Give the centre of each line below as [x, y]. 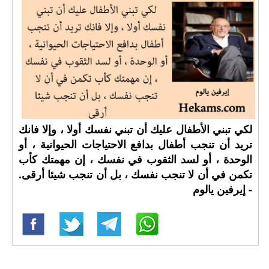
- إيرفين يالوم [222, 189]
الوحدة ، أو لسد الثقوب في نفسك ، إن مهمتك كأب [135, 159]
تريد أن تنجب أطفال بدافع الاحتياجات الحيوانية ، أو [135, 144]
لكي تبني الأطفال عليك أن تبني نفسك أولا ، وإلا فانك [135, 129]
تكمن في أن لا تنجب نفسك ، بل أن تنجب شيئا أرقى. [135, 174]
